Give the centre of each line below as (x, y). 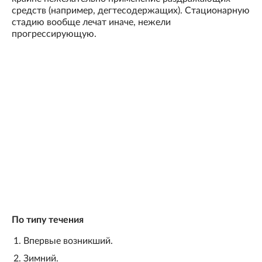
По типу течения (48, 220)
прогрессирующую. (54, 34)
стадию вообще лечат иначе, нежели (91, 23)
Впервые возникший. (68, 241)
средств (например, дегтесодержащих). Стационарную (131, 11)
